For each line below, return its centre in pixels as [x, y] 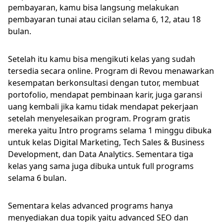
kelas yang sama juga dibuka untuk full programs [101, 166]
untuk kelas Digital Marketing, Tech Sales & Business [106, 142]
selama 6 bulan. [38, 178]
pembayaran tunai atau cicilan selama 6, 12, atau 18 [104, 19]
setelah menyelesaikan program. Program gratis [99, 118]
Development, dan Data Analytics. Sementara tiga [101, 154]
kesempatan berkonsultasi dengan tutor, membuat [104, 83]
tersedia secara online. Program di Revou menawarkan [111, 71]
